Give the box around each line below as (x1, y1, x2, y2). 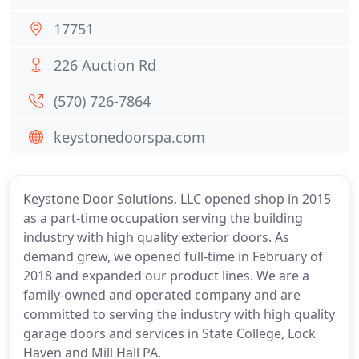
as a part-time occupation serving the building (23, 209, 303, 227)
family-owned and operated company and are (23, 286, 301, 304)
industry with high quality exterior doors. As (23, 228, 289, 246)
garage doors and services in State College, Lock (23, 325, 316, 342)
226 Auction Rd (54, 55, 156, 75)
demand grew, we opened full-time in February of (23, 248, 323, 265)
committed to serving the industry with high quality (23, 305, 335, 323)
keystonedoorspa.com (54, 127, 205, 147)
